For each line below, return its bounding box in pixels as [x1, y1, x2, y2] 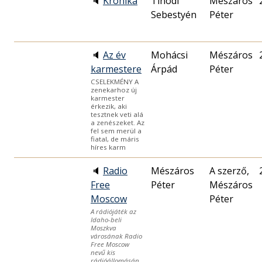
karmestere [91, 63, 142, 76]
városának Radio [91, 232, 142, 241]
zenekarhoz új [91, 85, 137, 95]
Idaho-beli [91, 215, 122, 225]
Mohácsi [151, 49, 188, 62]
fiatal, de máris [91, 135, 139, 144]
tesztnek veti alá [91, 110, 143, 119]
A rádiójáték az [91, 207, 136, 216]
